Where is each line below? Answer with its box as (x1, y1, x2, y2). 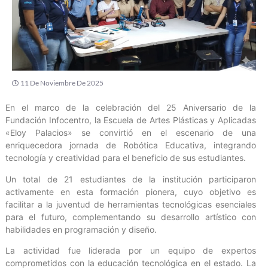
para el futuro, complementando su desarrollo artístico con (5, 211, 256, 222)
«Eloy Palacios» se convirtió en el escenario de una (5, 127, 256, 138)
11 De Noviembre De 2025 (20, 78, 103, 88)
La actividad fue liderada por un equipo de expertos (5, 245, 256, 255)
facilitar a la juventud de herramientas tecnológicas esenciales (5, 199, 256, 209)
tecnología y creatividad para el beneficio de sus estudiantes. (5, 153, 246, 163)
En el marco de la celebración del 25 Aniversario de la (5, 102, 256, 113)
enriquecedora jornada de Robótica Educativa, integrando (5, 140, 256, 151)
